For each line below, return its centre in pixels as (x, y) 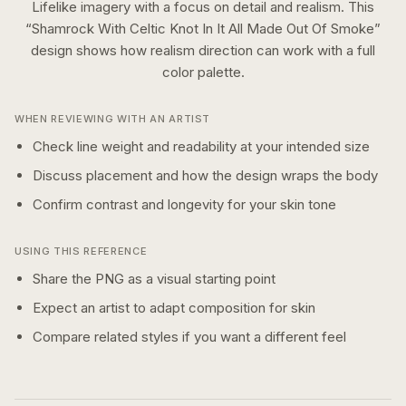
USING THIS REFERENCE (81, 251)
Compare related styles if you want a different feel (189, 337)
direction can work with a (278, 50)
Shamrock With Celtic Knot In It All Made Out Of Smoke (203, 29)
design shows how (91, 50)
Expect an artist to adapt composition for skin (174, 308)
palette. (219, 72)
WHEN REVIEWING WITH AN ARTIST (113, 119)
